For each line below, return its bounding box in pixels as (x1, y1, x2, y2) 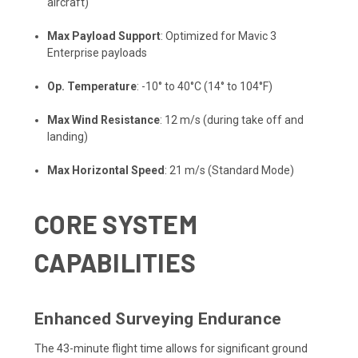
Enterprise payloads (47, 46, 148, 59)
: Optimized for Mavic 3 (161, 29, 277, 42)
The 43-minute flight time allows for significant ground (34, 341, 308, 355)
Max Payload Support (47, 29, 161, 42)
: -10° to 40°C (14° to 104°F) (137, 79, 273, 93)
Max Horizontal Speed (47, 163, 165, 177)
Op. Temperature (47, 79, 137, 93)
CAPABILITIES (34, 246, 196, 277)
